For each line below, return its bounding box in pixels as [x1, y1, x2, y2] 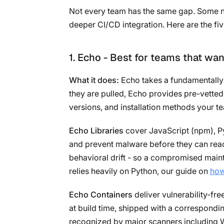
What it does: [69, 74, 119, 85]
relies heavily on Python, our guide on [69, 165, 210, 176]
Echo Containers [69, 189, 132, 199]
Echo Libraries [69, 125, 123, 135]
